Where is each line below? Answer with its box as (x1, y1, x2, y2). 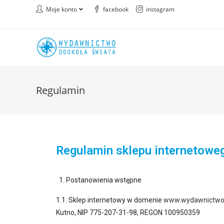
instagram (146, 5, 174, 13)
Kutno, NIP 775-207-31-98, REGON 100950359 (56, 208, 200, 216)
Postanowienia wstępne (66, 176, 141, 184)
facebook (103, 5, 128, 13)
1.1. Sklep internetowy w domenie (56, 196, 163, 204)
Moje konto (46, 5, 77, 13)
